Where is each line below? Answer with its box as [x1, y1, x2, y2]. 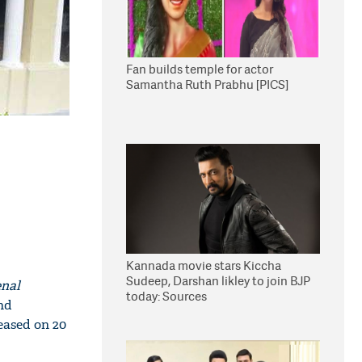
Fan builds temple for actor [126, 61, 273, 78]
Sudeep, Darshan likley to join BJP [126, 272, 310, 289]
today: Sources [126, 288, 207, 305]
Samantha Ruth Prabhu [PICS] [126, 76, 288, 93]
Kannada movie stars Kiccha [126, 257, 281, 274]
